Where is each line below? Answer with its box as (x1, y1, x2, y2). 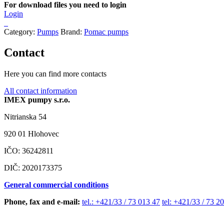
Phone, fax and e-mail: (4, 197, 80, 206)
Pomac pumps (84, 27, 128, 36)
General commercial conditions (4, 180, 108, 189)
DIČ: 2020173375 (4, 163, 62, 172)
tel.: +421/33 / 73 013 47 (82, 197, 160, 206)
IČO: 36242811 (4, 146, 53, 155)
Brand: (58, 27, 84, 36)
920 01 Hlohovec (4, 129, 59, 138)
